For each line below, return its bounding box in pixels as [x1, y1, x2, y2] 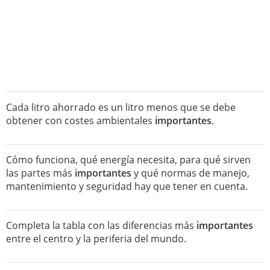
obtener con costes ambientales [6, 114, 155, 127]
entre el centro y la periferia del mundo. [6, 232, 186, 245]
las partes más [6, 166, 75, 180]
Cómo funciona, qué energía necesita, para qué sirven [6, 153, 251, 166]
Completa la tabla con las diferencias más [6, 219, 196, 232]
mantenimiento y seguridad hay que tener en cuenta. [6, 180, 248, 193]
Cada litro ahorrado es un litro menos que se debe [6, 101, 236, 114]
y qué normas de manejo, [131, 166, 250, 180]
